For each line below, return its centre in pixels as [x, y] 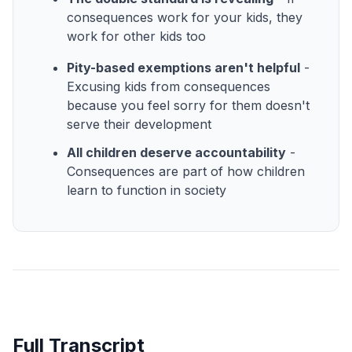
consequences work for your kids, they [185, 17]
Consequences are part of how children [186, 171]
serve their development [139, 124]
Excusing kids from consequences [169, 86]
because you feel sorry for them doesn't [188, 105]
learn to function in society [147, 190]
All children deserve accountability [176, 152]
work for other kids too [136, 36]
